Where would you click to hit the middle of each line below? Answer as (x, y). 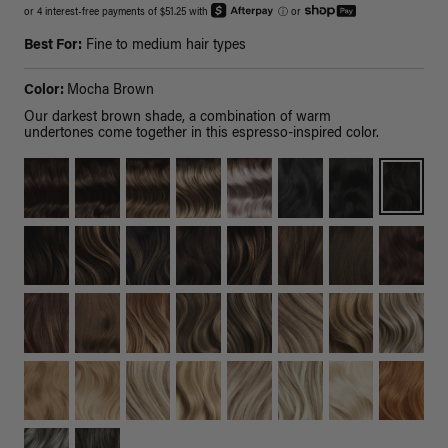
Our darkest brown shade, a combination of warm (177, 118)
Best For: (53, 46)
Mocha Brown (110, 91)
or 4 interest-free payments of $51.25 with (117, 13)
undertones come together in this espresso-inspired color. (201, 134)
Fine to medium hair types (164, 46)
